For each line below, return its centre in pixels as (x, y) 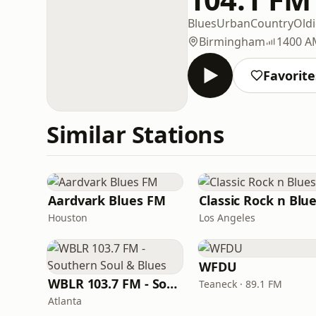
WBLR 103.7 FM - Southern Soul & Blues (172, 284)
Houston (68, 218)
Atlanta (65, 301)
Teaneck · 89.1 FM (241, 284)
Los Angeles (227, 218)
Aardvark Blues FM (107, 200)
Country (272, 23)
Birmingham (232, 41)
